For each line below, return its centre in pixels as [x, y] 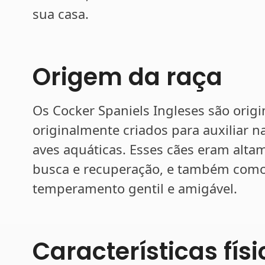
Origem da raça [127, 77]
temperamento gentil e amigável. [135, 188]
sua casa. [61, 13]
